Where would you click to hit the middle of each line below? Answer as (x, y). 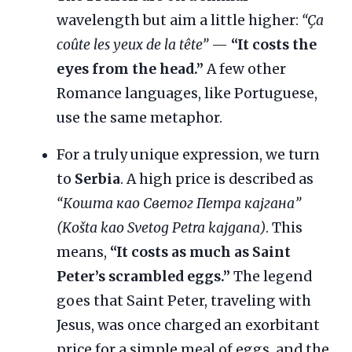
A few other (245, 70)
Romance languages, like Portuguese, (187, 94)
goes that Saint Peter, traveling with (184, 301)
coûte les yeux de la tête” (132, 45)
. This (284, 228)
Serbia (97, 180)
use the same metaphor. (139, 118)
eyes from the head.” (130, 70)
